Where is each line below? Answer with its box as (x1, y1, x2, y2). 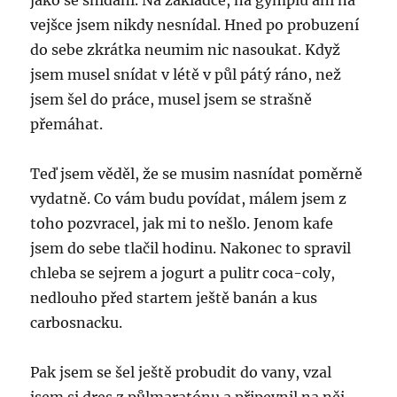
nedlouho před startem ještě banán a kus (30, 289, 318, 307)
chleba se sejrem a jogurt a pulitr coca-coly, (30, 264, 336, 282)
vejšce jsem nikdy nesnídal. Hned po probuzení (30, 16, 360, 34)
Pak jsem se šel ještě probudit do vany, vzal (30, 363, 332, 381)
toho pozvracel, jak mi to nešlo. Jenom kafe (30, 214, 334, 232)
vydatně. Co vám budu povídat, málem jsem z (30, 190, 347, 207)
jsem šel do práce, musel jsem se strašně (30, 90, 313, 108)
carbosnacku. (30, 314, 123, 331)
